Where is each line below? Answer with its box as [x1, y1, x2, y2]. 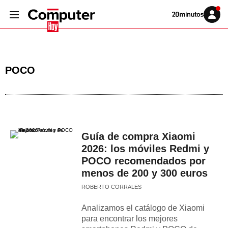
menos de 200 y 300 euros [81, 167, 208, 179]
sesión [211, 19, 226, 25]
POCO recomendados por [81, 155, 206, 166]
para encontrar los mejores [81, 214, 178, 223]
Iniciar [211, 13, 225, 19]
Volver [172, 11, 186, 17]
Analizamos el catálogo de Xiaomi [81, 204, 205, 212]
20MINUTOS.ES [172, 22, 210, 28]
